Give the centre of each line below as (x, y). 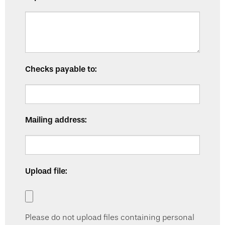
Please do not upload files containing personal (110, 218)
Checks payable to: (61, 69)
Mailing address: (56, 120)
